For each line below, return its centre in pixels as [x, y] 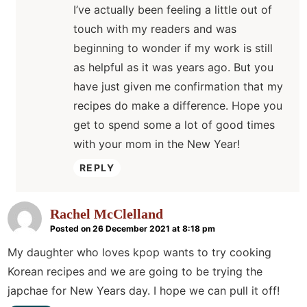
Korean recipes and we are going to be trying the [135, 272]
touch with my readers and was [155, 29]
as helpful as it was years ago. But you [173, 67]
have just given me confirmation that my [178, 87]
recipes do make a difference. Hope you [178, 106]
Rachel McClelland [107, 214]
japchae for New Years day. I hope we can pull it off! [144, 291]
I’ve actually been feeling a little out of [173, 10]
